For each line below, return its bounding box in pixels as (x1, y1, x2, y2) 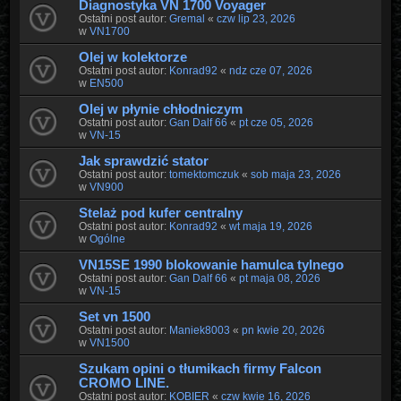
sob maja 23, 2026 (250, 167, 341, 181)
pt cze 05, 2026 (238, 115, 313, 129)
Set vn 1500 (78, 309, 150, 324)
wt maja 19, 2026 (228, 219, 312, 233)
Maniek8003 (168, 323, 230, 337)
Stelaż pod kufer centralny (78, 205, 243, 220)
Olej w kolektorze (78, 49, 187, 64)
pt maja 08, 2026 (238, 271, 320, 285)
